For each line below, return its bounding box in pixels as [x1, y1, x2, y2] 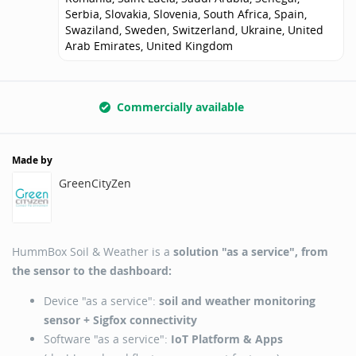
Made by [12, 153, 52, 167]
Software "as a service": [44, 331, 171, 346]
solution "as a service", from [173, 243, 328, 259]
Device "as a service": [44, 292, 159, 308]
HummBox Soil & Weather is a [12, 243, 173, 259]
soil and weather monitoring [159, 292, 315, 308]
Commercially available [116, 99, 244, 115]
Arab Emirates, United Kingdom [65, 37, 233, 53]
